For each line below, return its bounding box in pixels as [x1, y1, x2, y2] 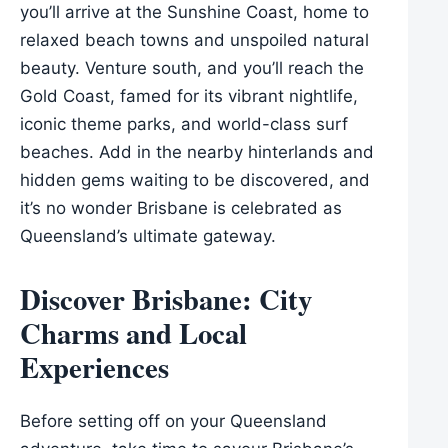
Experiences [20, 345, 169, 388]
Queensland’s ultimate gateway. [20, 225, 276, 246]
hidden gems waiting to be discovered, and [20, 169, 370, 190]
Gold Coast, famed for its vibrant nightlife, [20, 85, 358, 106]
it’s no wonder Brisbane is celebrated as [20, 197, 342, 218]
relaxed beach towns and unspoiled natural [20, 29, 369, 50]
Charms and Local [20, 311, 247, 354]
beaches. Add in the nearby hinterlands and [20, 141, 374, 162]
